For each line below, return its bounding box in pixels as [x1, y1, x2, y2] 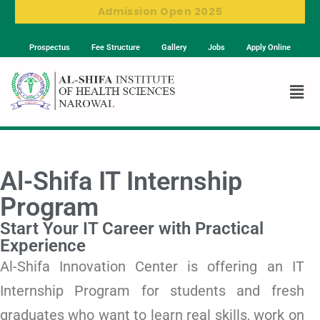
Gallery [161, 43, 186, 52]
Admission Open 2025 [97, 4, 223, 19]
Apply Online [246, 43, 291, 52]
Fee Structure [91, 43, 140, 52]
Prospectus [29, 43, 70, 52]
